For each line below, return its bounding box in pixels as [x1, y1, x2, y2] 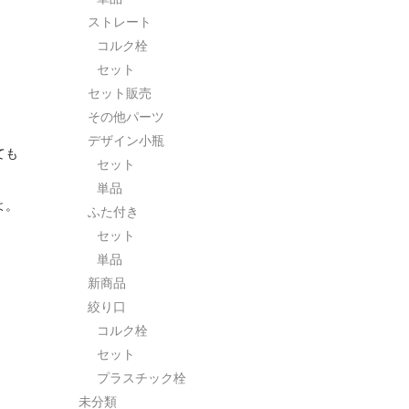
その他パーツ [88, 109, 164, 124]
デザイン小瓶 [88, 132, 164, 148]
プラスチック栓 [97, 370, 186, 385]
